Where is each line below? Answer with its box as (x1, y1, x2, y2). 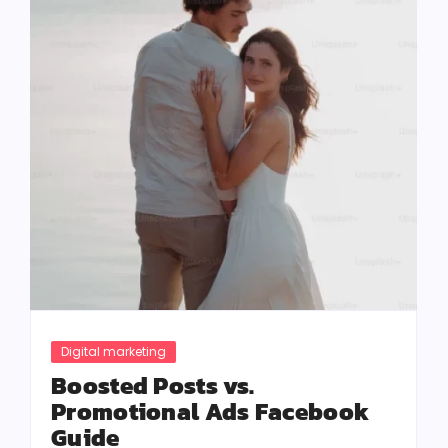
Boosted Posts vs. (51, 368, 255, 403)
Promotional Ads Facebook (51, 394, 370, 429)
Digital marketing (61, 343, 166, 360)
